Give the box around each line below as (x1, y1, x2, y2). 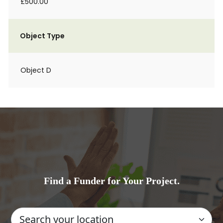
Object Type (20, 31, 65, 41)
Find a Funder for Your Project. (43, 175, 180, 186)
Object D (20, 65, 51, 75)
